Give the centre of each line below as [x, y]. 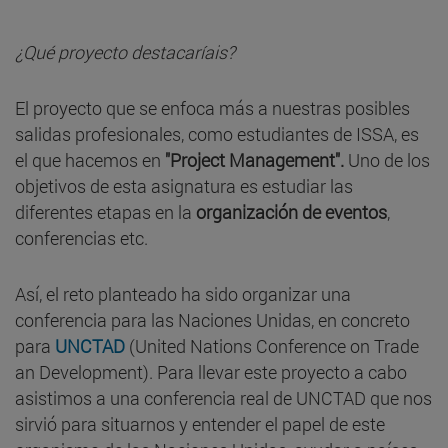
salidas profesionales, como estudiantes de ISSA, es [217, 133]
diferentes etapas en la [105, 211]
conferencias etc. [81, 237]
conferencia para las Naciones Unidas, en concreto [212, 319]
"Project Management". [254, 159]
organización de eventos [291, 211]
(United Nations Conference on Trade [272, 345]
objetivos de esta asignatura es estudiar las [184, 185]
